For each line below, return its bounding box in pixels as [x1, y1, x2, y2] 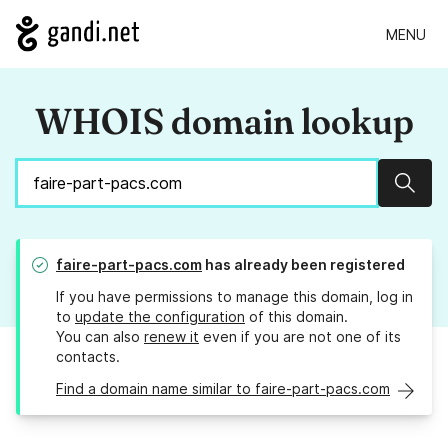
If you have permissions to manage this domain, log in [56, 288, 413, 306]
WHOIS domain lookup [34, 99, 414, 144]
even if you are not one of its [199, 328, 401, 346]
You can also [56, 328, 144, 346]
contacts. [56, 348, 120, 366]
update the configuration [75, 308, 245, 326]
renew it [144, 328, 199, 346]
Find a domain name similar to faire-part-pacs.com [56, 380, 390, 398]
